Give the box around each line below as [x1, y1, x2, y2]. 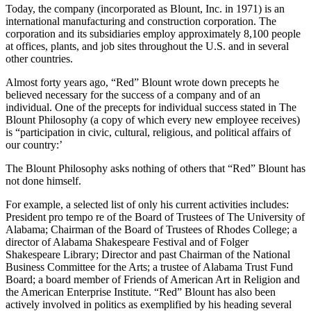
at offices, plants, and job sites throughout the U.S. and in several [6, 40, 289, 52]
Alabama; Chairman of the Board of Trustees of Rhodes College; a [6, 223, 297, 235]
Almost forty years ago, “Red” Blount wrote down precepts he [6, 76, 279, 88]
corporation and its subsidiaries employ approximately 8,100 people [6, 27, 301, 40]
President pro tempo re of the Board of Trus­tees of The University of [6, 210, 305, 223]
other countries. [6, 52, 73, 65]
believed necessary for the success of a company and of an [6, 88, 260, 101]
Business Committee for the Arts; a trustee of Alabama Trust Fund [6, 260, 293, 273]
